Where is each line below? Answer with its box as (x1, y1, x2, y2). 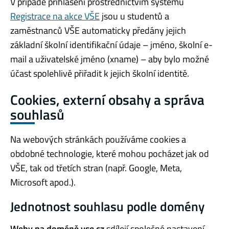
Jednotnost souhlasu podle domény (10, 197, 204, 217)
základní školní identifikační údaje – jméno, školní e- (10, 37, 213, 52)
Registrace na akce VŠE (10, 9, 100, 23)
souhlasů (10, 103, 64, 125)
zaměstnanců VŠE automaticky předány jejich (10, 23, 186, 37)
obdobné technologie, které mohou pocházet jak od (10, 147, 209, 161)
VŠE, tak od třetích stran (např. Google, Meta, (10, 161, 182, 175)
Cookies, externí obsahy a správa (10, 88, 204, 110)
